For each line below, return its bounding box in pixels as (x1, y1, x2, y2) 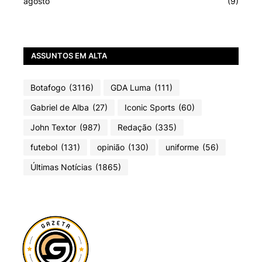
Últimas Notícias (30, 162, 92, 173)
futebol (30, 142, 57, 153)
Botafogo (30, 82, 65, 93)
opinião (97, 142, 125, 153)
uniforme (166, 142, 199, 153)
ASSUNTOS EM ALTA (31, 51, 107, 61)
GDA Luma (111, 82, 151, 93)
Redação (118, 122, 151, 133)
